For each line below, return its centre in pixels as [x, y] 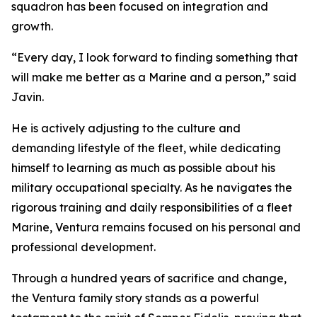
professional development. [83, 247]
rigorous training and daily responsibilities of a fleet [152, 207]
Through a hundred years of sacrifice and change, [149, 278]
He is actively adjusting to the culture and [126, 128]
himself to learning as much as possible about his [143, 168]
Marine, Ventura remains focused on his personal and [156, 227]
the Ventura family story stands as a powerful [135, 298]
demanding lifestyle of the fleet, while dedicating [146, 148]
